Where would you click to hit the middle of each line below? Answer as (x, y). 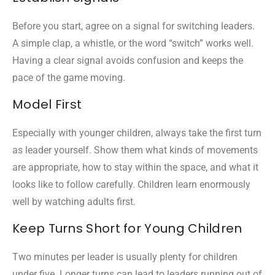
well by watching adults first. (74, 201)
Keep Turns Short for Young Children (127, 228)
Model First (47, 104)
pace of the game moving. (69, 77)
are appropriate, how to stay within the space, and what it (135, 167)
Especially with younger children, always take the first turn (137, 133)
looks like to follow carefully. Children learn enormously (131, 184)
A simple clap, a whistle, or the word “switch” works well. (133, 43)
